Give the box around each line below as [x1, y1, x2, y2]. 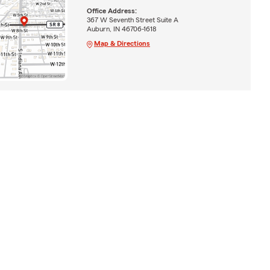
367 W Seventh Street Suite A [86, 16, 178, 24]
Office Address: [86, 7, 137, 14]
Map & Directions [93, 39, 150, 47]
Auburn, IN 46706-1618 [86, 25, 156, 33]
